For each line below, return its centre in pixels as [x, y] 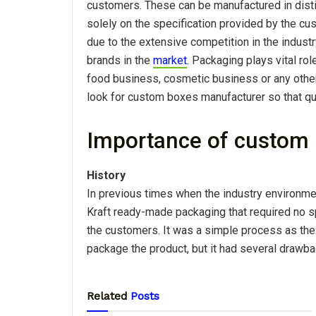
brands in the [120, 60]
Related [107, 296]
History [106, 176]
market [170, 60]
